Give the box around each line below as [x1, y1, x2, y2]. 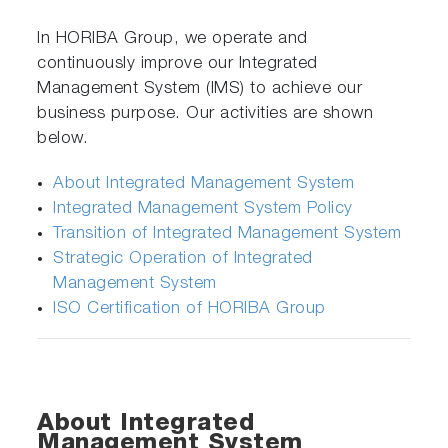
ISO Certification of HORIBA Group [53, 301, 326, 319]
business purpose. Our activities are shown [37, 106, 374, 124]
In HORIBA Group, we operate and [37, 31, 308, 49]
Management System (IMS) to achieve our [37, 81, 363, 99]
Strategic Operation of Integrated [53, 251, 313, 269]
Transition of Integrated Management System [53, 226, 402, 244]
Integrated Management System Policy [53, 201, 353, 219]
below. [37, 131, 89, 149]
